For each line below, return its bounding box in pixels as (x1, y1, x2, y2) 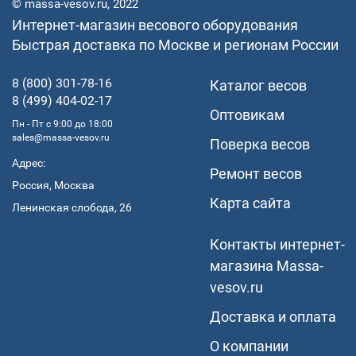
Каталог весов (210, 76, 307, 94)
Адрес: (12, 156, 45, 170)
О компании (210, 337, 288, 354)
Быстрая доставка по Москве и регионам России (12, 36, 339, 53)
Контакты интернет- (210, 235, 345, 253)
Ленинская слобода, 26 (12, 200, 132, 215)
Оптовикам (210, 106, 284, 123)
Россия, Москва (12, 178, 95, 192)
